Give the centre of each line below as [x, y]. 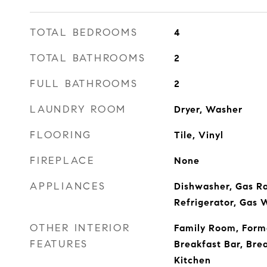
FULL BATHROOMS [84, 84]
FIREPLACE [62, 161]
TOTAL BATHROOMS [88, 58]
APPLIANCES [68, 186]
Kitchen [192, 260]
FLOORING [61, 135]
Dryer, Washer [208, 109]
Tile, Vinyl [198, 135]
